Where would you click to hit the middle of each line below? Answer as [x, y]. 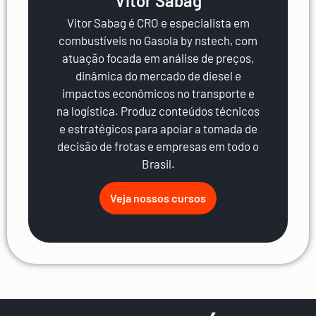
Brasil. [158, 163]
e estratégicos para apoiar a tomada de [158, 128]
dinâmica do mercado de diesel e [158, 75]
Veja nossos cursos [158, 198]
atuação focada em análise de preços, [158, 57]
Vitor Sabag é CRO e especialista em [158, 22]
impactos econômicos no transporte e [158, 93]
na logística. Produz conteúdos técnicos [158, 110]
